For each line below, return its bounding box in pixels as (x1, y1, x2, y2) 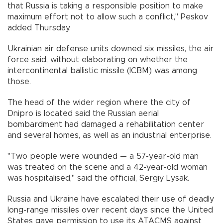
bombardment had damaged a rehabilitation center (7, 120, 204, 129)
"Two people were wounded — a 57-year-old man (7, 152, 199, 161)
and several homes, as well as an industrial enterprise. (7, 131, 212, 140)
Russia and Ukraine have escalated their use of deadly (7, 195, 214, 204)
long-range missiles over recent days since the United (7, 206, 213, 215)
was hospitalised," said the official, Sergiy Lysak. (7, 174, 189, 183)
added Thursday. (7, 24, 71, 32)
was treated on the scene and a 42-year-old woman (7, 163, 208, 172)
